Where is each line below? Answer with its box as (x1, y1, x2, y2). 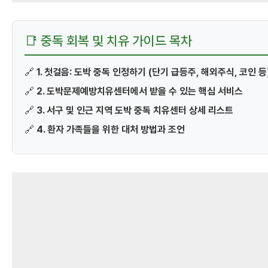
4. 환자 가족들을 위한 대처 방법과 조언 (36, 123, 185, 135)
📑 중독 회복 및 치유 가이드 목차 (25, 32, 192, 48)
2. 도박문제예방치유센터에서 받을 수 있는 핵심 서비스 (36, 85, 243, 97)
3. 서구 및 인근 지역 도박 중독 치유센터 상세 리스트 (36, 104, 233, 116)
